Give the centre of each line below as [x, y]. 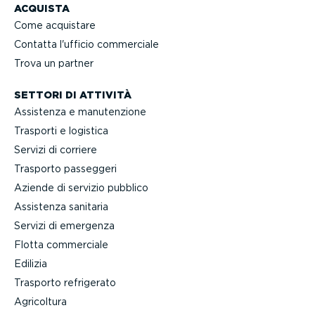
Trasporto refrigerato [65, 283]
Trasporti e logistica [61, 131]
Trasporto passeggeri [65, 169]
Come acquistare [55, 26]
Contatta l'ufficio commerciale [86, 45]
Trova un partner [54, 64]
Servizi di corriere [56, 150]
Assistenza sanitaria [61, 207]
